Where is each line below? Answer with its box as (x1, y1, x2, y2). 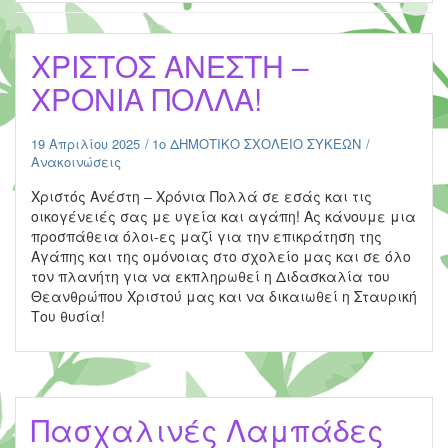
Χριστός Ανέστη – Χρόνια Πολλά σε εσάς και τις (31, 186, 372, 206)
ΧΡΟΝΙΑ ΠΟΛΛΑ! (31, 77, 262, 120)
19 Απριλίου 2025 (31, 134, 140, 153)
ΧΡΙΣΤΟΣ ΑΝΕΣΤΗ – (31, 44, 309, 87)
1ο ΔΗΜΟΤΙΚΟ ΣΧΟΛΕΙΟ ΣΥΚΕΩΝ (152, 134, 361, 153)
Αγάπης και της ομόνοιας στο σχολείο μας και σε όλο (31, 246, 411, 266)
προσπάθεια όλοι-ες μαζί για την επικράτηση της (31, 226, 382, 246)
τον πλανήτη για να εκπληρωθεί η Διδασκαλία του (31, 266, 390, 286)
